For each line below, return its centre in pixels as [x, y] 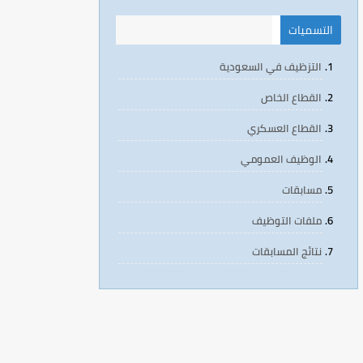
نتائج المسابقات [287, 251]
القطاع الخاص [291, 97]
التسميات [311, 30]
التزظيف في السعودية [271, 66]
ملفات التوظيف [287, 220]
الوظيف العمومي [281, 159]
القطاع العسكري [284, 128]
